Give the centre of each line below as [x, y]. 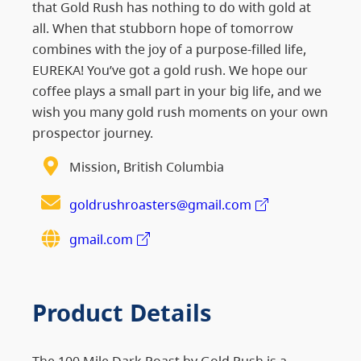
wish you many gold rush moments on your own [180, 111]
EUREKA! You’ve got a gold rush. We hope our [170, 69]
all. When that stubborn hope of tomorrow [163, 27]
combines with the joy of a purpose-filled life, [169, 48]
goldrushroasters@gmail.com [160, 205]
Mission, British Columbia [146, 167]
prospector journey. [93, 132]
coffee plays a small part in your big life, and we [177, 90]
